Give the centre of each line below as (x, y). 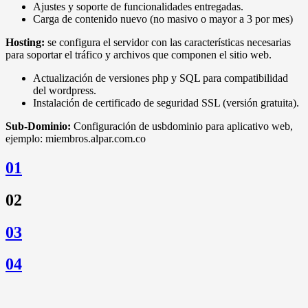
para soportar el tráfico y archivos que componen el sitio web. (139, 54)
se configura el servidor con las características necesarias (168, 42)
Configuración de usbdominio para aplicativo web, (182, 126)
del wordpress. (65, 90)
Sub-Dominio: (38, 126)
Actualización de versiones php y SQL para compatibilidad (161, 78)
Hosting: (25, 42)
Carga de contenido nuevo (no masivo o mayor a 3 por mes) (163, 19)
